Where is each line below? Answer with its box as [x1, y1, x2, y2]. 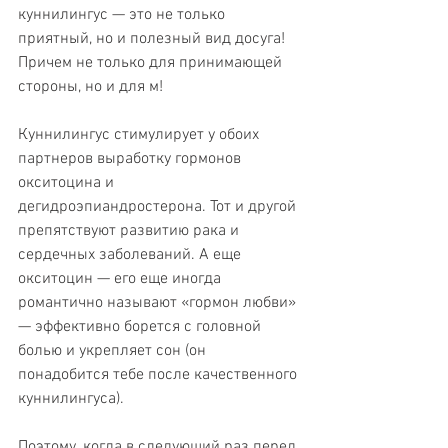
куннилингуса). [18, 388, 124, 409]
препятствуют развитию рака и [18, 220, 243, 241]
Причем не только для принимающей [18, 52, 286, 73]
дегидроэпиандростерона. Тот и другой [18, 196, 300, 217]
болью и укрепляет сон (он [18, 340, 210, 361]
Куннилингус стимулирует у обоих [18, 124, 263, 145]
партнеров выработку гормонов [18, 148, 245, 169]
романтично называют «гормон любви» [18, 292, 300, 313]
